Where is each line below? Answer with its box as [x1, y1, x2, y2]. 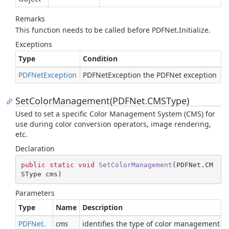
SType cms [20, 170, 58, 178]
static [49, 161, 74, 169]
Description [82, 202, 123, 212]
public [20, 161, 45, 169]
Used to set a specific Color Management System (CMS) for [15, 109, 215, 119]
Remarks [15, 14, 45, 24]
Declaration [15, 144, 55, 153]
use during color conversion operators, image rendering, [15, 119, 211, 129]
